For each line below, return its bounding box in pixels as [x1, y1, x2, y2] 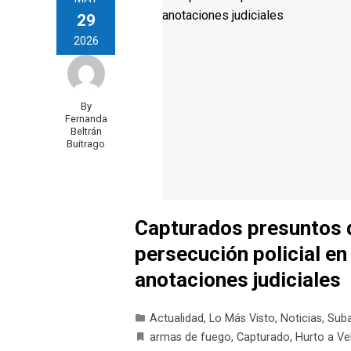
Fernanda [64, 113, 107, 125]
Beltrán [70, 125, 102, 138]
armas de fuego [150, 330, 231, 344]
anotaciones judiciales [135, 267, 341, 291]
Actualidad [150, 311, 204, 325]
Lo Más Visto [209, 311, 275, 325]
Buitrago [67, 138, 105, 150]
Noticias [280, 311, 322, 325]
